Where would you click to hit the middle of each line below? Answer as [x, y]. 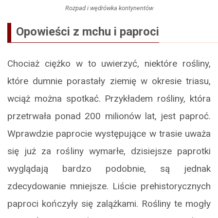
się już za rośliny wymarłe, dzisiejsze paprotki [109, 151]
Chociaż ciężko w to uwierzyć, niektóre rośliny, [109, 63]
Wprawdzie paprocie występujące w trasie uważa [109, 133]
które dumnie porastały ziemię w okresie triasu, [109, 81]
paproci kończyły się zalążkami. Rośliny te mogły [109, 203]
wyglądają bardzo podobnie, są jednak [109, 168]
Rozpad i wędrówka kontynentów [109, 8]
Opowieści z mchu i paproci [88, 31]
